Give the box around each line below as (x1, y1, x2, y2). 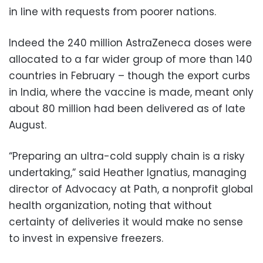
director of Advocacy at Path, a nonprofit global (9, 181, 253, 196)
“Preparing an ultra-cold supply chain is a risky (9, 149, 245, 163)
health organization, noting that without (9, 198, 212, 213)
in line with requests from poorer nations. (9, 4, 216, 19)
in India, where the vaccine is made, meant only (9, 85, 254, 99)
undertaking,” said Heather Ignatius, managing (9, 165, 247, 180)
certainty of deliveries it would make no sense (9, 214, 243, 229)
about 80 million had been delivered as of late (9, 101, 245, 116)
